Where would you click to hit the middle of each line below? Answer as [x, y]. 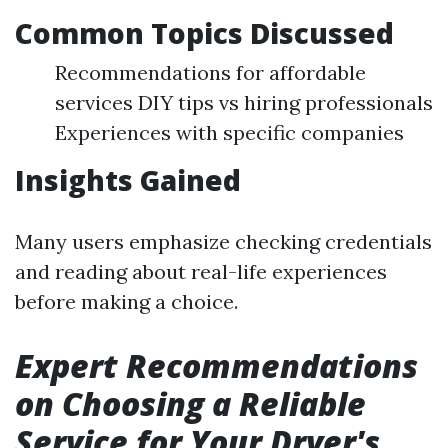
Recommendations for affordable [210, 72]
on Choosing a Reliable [190, 403]
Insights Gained [128, 180]
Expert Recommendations [216, 365]
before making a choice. [126, 301]
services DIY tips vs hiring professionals [244, 102]
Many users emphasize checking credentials [223, 241]
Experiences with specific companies [229, 132]
